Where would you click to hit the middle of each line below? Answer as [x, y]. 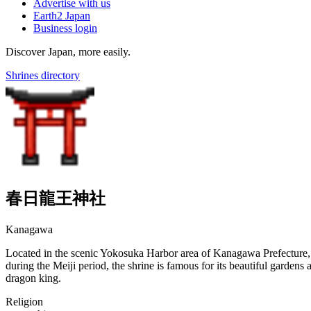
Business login [65, 28]
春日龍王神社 [56, 198]
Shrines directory [43, 75]
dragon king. [33, 278]
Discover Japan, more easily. [68, 52]
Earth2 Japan [62, 16]
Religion [24, 301]
